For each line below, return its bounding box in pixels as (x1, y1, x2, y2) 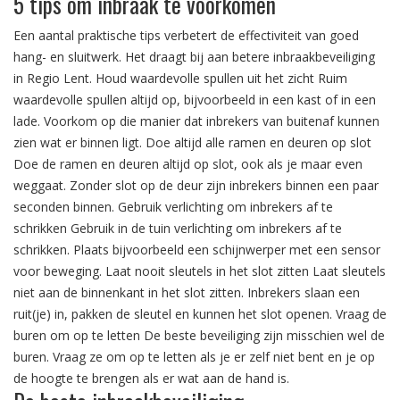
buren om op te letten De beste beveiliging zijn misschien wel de (13, 327, 385, 345)
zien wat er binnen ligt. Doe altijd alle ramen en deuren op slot (13, 134, 371, 152)
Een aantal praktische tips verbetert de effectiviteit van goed (13, 27, 359, 45)
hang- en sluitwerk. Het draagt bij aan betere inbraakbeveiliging (13, 48, 375, 66)
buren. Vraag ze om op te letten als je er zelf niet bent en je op (13, 348, 375, 366)
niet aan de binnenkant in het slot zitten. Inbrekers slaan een (13, 284, 360, 302)
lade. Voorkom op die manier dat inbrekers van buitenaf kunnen (13, 112, 379, 130)
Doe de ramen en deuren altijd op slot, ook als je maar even (13, 155, 362, 173)
